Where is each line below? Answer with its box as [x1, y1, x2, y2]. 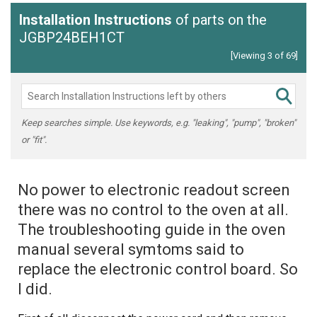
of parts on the [172, 11, 267, 28]
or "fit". [21, 134, 47, 145]
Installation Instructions [19, 11, 172, 28]
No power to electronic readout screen [18, 180, 290, 199]
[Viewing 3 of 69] [231, 50, 298, 61]
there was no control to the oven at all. [18, 200, 289, 219]
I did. [18, 279, 52, 298]
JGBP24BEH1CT [19, 28, 125, 46]
